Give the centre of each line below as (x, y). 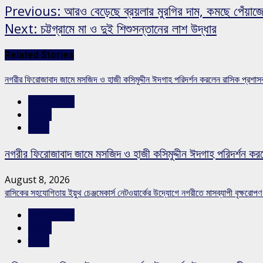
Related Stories (39, 55)
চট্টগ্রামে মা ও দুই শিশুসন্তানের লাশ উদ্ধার (127, 28)
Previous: (33, 10)
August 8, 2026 (37, 179)
